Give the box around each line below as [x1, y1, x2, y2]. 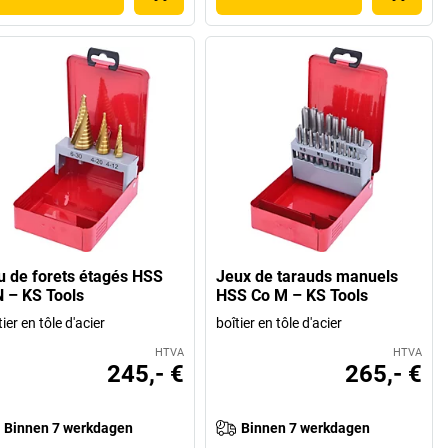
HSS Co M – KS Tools [216, 286, 369, 306]
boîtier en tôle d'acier [216, 315, 343, 332]
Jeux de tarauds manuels [216, 267, 399, 287]
